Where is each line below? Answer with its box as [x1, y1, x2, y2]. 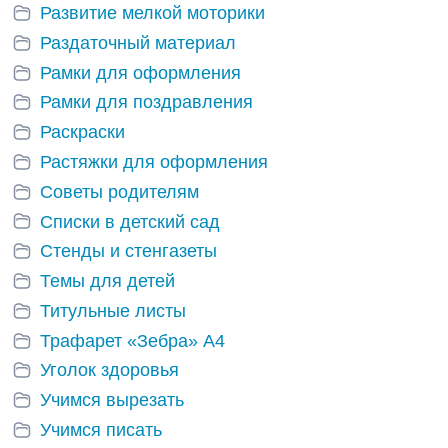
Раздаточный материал [40, 32, 236, 53]
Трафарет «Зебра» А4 [40, 330, 225, 351]
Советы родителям [40, 181, 199, 202]
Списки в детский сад [40, 211, 220, 232]
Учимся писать [40, 420, 162, 441]
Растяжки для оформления [40, 152, 268, 173]
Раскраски [40, 122, 125, 143]
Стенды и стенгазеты [40, 241, 217, 262]
